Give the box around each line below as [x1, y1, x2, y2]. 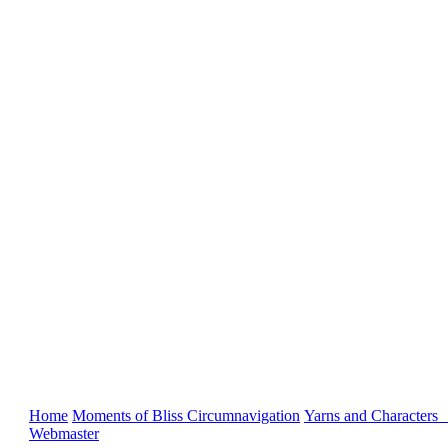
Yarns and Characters [304, 407, 446, 424]
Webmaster [29, 425, 99, 442]
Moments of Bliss [72, 407, 187, 424]
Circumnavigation [187, 407, 300, 424]
